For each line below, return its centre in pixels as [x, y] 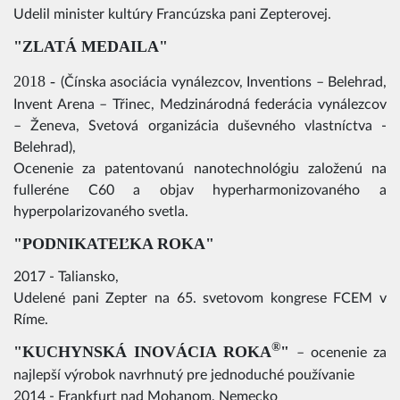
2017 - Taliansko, [66, 276]
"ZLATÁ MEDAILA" [91, 47]
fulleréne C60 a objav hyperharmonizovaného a [200, 190]
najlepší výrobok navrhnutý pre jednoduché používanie [184, 375]
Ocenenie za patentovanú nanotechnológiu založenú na [200, 168]
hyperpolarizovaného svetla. [101, 211]
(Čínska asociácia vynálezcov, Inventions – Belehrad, [224, 82]
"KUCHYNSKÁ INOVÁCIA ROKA [142, 352]
